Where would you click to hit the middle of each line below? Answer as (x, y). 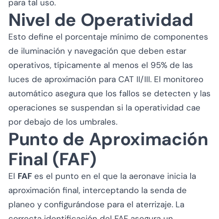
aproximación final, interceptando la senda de (98, 190)
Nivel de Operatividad (101, 20)
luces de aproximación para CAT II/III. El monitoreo (106, 79)
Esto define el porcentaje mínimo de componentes (108, 36)
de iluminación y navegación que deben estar (97, 51)
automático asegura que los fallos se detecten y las (109, 93)
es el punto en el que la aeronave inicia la (114, 176)
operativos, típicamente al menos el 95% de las (101, 65)
